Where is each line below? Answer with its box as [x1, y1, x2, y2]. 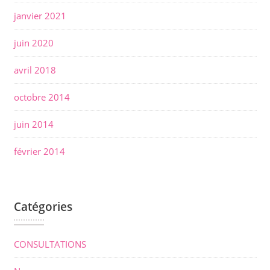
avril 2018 [13, 64, 56, 76]
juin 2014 [13, 118, 54, 130]
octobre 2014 [13, 91, 70, 103]
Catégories [13, 199, 72, 215]
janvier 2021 [13, 10, 66, 22]
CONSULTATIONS [13, 238, 86, 250]
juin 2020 [13, 37, 54, 49]
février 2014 [13, 145, 65, 157]
